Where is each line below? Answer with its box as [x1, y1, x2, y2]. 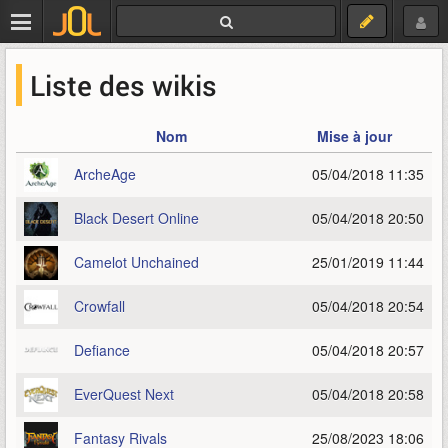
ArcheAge [74, 164, 136, 184]
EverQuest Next [74, 384, 174, 404]
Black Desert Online [74, 208, 199, 228]
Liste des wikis [30, 67, 217, 103]
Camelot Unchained [74, 252, 199, 272]
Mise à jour [316, 126, 392, 146]
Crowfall [74, 296, 125, 316]
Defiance [74, 340, 130, 360]
